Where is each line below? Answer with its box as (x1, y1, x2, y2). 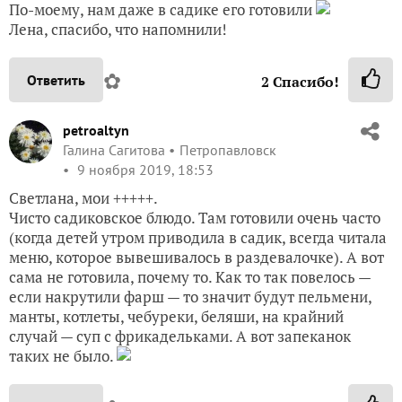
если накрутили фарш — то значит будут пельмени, (9, 285, 371, 307)
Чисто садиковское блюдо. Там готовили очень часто (9, 206, 380, 228)
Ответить (27, 70, 85, 89)
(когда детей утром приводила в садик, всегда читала (9, 226, 387, 248)
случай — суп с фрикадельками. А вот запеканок (9, 325, 351, 346)
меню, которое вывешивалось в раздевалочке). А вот (9, 246, 384, 267)
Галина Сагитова (63, 140, 165, 159)
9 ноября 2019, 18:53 (74, 160, 214, 179)
